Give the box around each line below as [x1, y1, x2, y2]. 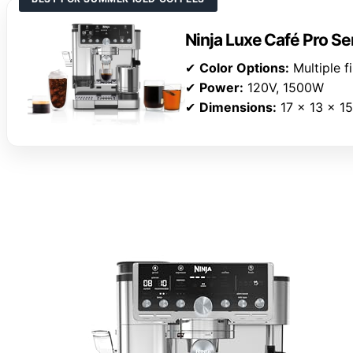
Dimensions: [199, 99, 277, 116]
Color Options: [199, 60, 289, 76]
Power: [199, 80, 243, 96]
